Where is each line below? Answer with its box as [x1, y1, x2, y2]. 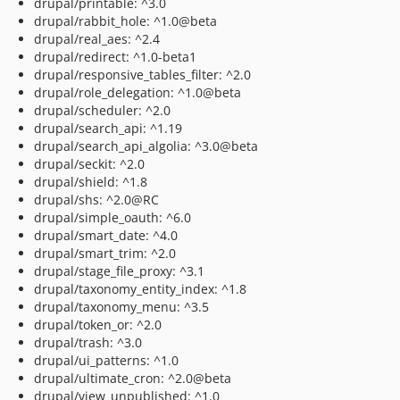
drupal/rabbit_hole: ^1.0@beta [34, 12, 217, 29]
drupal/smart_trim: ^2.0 [34, 245, 176, 262]
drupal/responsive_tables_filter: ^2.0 [34, 66, 251, 83]
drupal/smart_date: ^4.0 [34, 227, 178, 244]
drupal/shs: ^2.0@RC [34, 191, 159, 208]
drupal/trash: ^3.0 [34, 334, 142, 351]
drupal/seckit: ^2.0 [34, 155, 145, 172]
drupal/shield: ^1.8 [34, 173, 147, 190]
